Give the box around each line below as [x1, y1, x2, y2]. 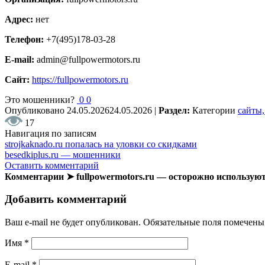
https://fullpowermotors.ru [32, 74, 128, 85]
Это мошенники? [5, 94, 75, 105]
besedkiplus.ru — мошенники [5, 149, 121, 160]
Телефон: [5, 34, 46, 44]
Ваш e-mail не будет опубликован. [5, 216, 141, 227]
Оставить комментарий [5, 160, 99, 170]
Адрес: [5, 14, 35, 24]
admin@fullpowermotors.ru [37, 54, 140, 64]
